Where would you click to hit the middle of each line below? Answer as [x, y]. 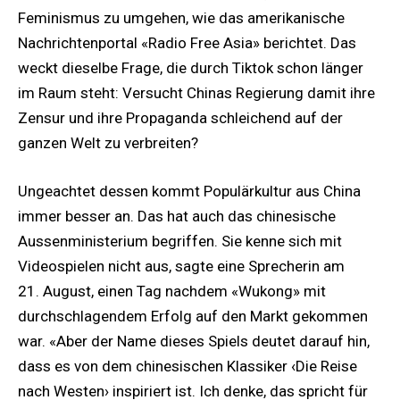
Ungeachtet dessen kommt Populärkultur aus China [189, 191]
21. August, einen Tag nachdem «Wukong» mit [172, 291]
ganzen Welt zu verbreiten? [108, 142]
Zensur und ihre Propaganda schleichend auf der [180, 117]
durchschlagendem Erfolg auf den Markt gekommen [193, 316]
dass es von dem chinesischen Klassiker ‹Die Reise [187, 366]
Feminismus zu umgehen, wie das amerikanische [181, 17]
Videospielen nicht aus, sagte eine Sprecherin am [181, 266]
